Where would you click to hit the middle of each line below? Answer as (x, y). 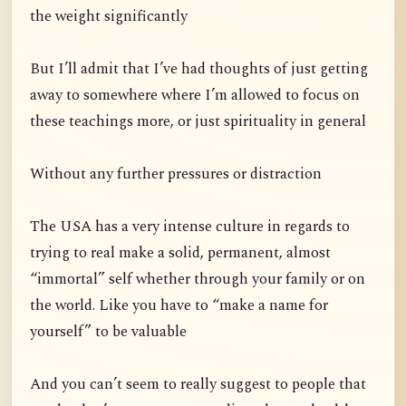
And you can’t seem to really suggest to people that (198, 385)
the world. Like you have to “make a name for (179, 306)
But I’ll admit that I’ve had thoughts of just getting (199, 69)
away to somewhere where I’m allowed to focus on (195, 96)
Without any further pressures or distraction (176, 174)
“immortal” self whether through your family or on (198, 280)
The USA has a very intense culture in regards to (190, 227)
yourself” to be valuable (108, 332)
